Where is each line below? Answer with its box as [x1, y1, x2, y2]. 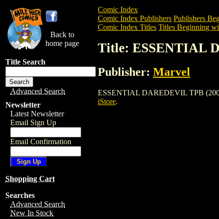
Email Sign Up [10, 118, 56, 127]
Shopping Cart [5, 175, 55, 183]
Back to [50, 30, 74, 39]
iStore [98, 97, 116, 106]
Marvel [153, 65, 190, 78]
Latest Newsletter [10, 109, 64, 118]
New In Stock [10, 209, 53, 217]
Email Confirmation [10, 137, 71, 146]
